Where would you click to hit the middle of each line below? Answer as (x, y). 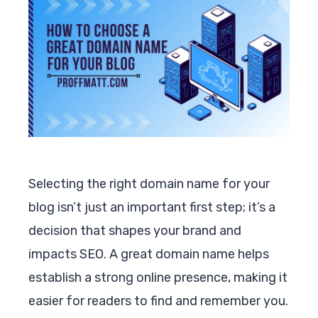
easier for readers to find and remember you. (158, 301)
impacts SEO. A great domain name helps (149, 254)
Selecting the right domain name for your (149, 183)
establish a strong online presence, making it (158, 277)
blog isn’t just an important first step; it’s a (152, 207)
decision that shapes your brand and (135, 230)
